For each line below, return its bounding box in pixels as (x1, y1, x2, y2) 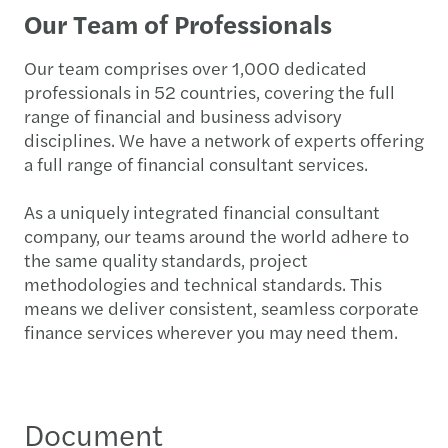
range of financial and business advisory (24, 102, 341, 128)
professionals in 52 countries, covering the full (24, 78, 395, 104)
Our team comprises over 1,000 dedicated (24, 54, 367, 80)
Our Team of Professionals (24, 4, 332, 42)
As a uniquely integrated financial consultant (24, 198, 380, 224)
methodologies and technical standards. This (24, 270, 382, 296)
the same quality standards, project (24, 246, 308, 272)
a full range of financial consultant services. (24, 150, 376, 176)
